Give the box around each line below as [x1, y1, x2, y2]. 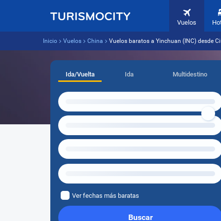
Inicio [43, 37, 57, 44]
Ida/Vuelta [65, 71, 95, 78]
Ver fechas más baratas [72, 192, 139, 199]
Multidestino [172, 71, 207, 78]
